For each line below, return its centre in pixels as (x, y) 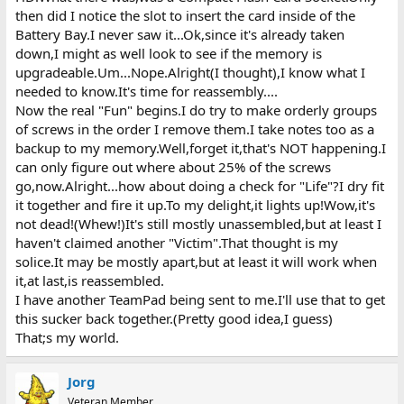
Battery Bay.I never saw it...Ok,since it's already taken (179, 34)
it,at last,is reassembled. (89, 280)
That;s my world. (67, 337)
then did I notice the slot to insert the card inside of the (185, 15)
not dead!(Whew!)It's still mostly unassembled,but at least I (198, 223)
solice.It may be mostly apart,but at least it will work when (196, 261)
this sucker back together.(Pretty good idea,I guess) (174, 318)
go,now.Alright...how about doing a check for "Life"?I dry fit (199, 185)
